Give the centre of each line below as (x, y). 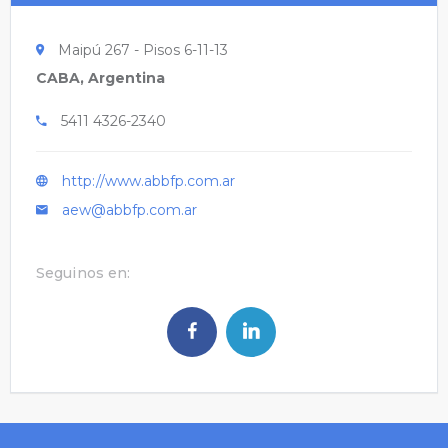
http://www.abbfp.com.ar (148, 181)
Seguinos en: (83, 273)
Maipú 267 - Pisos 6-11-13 (141, 50)
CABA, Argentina (100, 78)
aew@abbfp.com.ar (129, 210)
